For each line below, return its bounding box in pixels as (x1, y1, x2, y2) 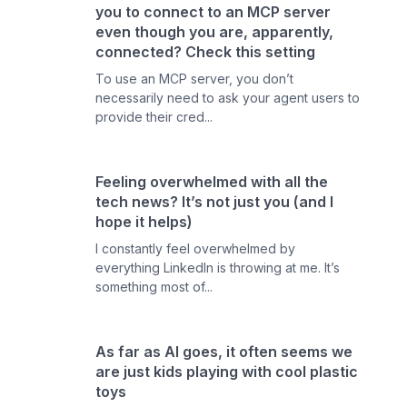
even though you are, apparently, (95, 23, 334, 41)
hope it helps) (95, 213, 194, 231)
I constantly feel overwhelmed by (95, 241, 296, 256)
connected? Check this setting (95, 43, 316, 61)
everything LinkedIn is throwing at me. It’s (95, 260, 341, 275)
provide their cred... (95, 109, 213, 124)
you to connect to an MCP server (95, 3, 332, 21)
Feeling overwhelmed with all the (95, 173, 329, 191)
